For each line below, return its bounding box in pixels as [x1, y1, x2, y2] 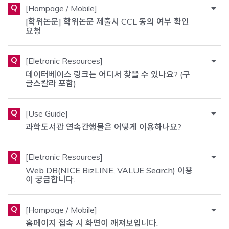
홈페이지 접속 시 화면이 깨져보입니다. [26, 217, 158, 228]
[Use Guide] [26, 108, 68, 119]
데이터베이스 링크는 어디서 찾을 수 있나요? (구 [26, 68, 191, 79]
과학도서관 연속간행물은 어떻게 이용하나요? [26, 121, 182, 132]
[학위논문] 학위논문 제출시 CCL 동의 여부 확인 [26, 16, 190, 27]
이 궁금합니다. [26, 174, 76, 185]
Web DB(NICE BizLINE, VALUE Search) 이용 [26, 165, 193, 175]
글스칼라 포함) [26, 78, 77, 88]
